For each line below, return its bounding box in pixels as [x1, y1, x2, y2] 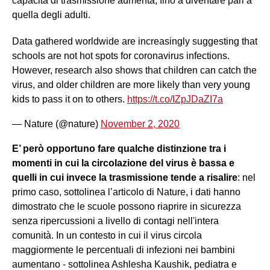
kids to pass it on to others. [12, 94, 127, 105]
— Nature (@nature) [12, 119, 101, 130]
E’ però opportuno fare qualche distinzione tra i [12, 143, 226, 154]
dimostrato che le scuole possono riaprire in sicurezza [12, 201, 241, 212]
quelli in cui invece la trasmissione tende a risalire [12, 172, 237, 183]
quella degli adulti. [12, 10, 90, 20]
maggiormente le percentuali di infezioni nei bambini [12, 245, 235, 256]
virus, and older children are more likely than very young [12, 80, 250, 90]
